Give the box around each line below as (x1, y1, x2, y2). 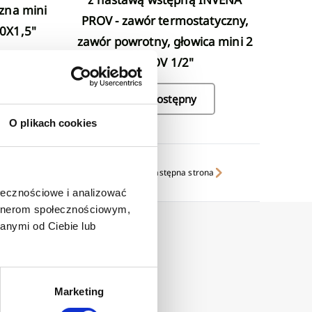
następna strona (149, 166, 214, 178)
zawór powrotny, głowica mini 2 (77, 33, 253, 50)
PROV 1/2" (136, 54, 194, 71)
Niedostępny (133, 91, 197, 106)
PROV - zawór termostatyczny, (81, 13, 249, 29)
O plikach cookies (9, 116, 97, 129)
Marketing (54, 285, 104, 297)
